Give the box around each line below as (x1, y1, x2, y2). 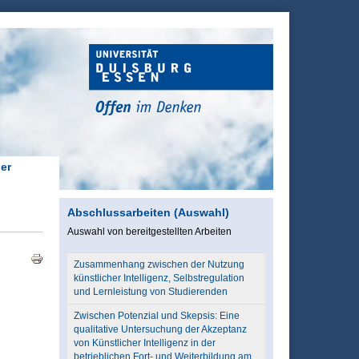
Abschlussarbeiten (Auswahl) (67, 206, 229, 219)
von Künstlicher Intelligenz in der (73, 337, 216, 349)
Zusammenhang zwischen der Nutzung (73, 259, 244, 270)
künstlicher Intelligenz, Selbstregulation (73, 272, 244, 284)
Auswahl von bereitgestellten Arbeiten (67, 226, 232, 237)
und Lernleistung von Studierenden (73, 286, 228, 297)
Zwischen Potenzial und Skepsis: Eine (73, 310, 240, 321)
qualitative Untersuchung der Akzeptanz (73, 324, 247, 335)
